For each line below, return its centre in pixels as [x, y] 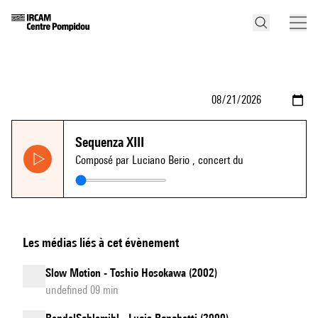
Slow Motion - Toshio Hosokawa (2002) [131, 273]
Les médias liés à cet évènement [101, 242]
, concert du [218, 160]
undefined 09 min [82, 290]
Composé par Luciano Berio [134, 160]
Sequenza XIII [110, 142]
